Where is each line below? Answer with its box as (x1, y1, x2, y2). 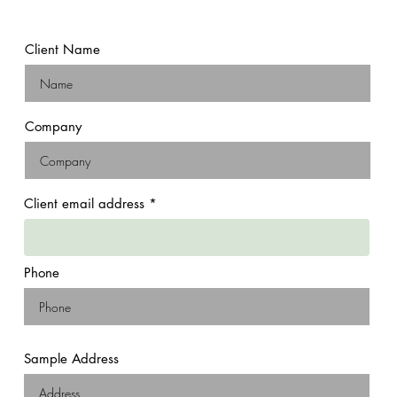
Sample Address (24, 350, 119, 367)
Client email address (24, 195, 144, 212)
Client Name (25, 41, 100, 58)
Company (25, 118, 82, 135)
